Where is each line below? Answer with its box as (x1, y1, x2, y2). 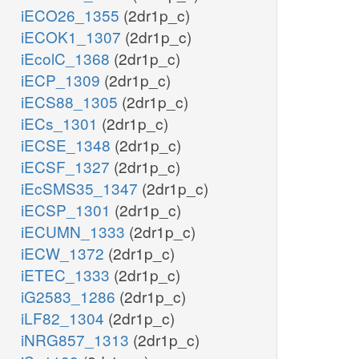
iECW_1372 (21, 242, 108, 264)
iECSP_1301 (21, 199, 115, 221)
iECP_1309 (21, 69, 104, 91)
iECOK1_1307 (21, 26, 125, 48)
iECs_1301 (21, 112, 102, 135)
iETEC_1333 (21, 264, 114, 286)
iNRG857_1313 (21, 329, 133, 351)
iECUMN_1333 (21, 220, 129, 243)
